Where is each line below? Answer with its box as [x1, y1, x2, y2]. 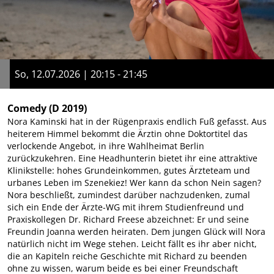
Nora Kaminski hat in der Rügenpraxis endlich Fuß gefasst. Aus [7, 115, 267, 127]
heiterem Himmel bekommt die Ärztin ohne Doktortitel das [7, 127, 248, 139]
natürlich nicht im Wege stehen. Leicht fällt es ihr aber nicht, [7, 237, 257, 250]
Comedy [7, 101, 46, 115]
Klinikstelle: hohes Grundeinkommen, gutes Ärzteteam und [7, 164, 250, 176]
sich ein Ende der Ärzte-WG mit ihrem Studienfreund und [7, 201, 244, 213]
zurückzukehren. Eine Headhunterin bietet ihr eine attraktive [7, 152, 257, 164]
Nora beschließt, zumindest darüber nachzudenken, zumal [7, 188, 250, 201]
